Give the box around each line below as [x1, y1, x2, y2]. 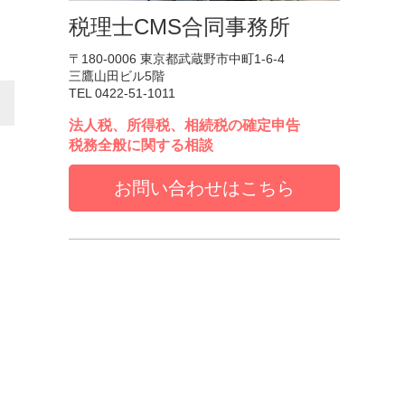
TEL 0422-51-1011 [69, 86, 175, 100]
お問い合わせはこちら [114, 178, 295, 198]
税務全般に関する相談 [69, 137, 213, 153]
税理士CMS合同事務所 [69, 14, 290, 39]
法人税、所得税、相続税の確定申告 [69, 118, 300, 133]
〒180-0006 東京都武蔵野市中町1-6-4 [69, 52, 285, 66]
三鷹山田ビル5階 [69, 69, 165, 83]
